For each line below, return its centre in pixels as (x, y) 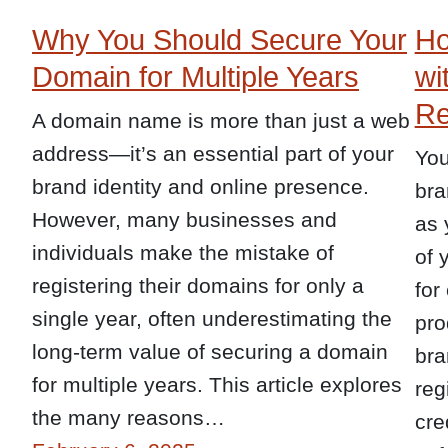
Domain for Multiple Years (195, 76)
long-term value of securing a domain (210, 351)
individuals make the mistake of (183, 252)
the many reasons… (128, 417)
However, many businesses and (184, 219)
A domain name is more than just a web (221, 120)
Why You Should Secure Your (219, 39)
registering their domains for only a (198, 285)
